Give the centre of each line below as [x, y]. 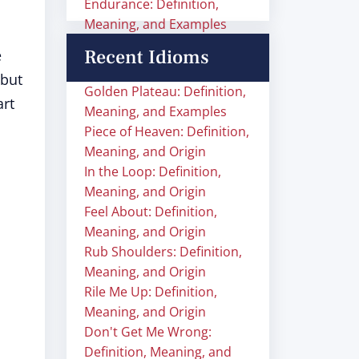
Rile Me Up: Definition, [151, 292]
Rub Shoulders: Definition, [163, 252]
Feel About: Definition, [151, 212]
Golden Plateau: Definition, [165, 91]
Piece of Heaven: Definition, [167, 131]
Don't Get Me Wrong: [148, 332]
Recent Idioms [147, 57]
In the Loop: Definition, [153, 171]
